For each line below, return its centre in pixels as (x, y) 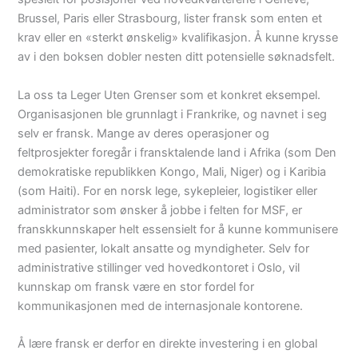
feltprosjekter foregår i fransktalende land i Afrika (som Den (177, 152)
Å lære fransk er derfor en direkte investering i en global (168, 343)
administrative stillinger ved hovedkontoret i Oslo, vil (159, 267)
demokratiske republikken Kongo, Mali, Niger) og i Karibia (172, 171)
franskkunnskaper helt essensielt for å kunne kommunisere (178, 229)
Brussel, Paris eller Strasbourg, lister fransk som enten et (170, 19)
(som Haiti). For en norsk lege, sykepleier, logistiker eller (168, 191)
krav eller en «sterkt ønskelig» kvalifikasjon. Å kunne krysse (178, 38)
